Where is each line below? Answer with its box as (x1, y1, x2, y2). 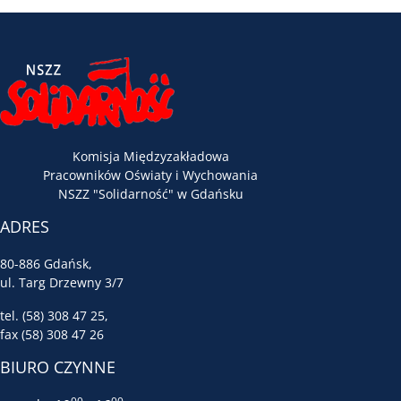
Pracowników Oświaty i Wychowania (43, 166, 258, 183)
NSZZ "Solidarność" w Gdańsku (57, 185, 243, 202)
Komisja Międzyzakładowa (72, 148, 229, 165)
